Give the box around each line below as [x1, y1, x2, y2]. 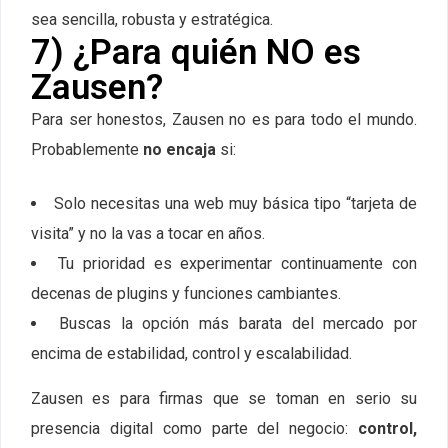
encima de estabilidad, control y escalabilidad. [31, 344, 352, 364]
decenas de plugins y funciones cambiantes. [31, 284, 341, 304]
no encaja [143, 140, 216, 160]
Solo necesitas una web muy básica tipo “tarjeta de [54, 194, 417, 214]
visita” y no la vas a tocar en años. [31, 224, 265, 244]
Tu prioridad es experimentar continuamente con [57, 254, 418, 274]
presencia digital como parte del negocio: [31, 419, 358, 439]
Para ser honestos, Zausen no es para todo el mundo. [31, 110, 417, 130]
